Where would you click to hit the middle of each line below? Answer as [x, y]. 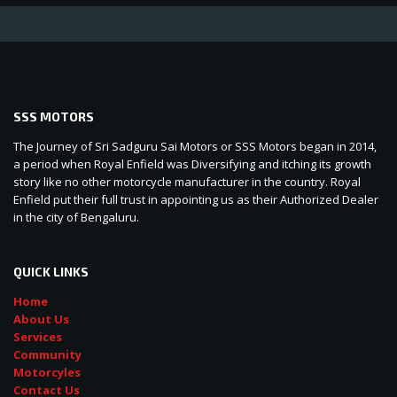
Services [38, 336]
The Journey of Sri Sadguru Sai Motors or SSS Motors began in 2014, [195, 146]
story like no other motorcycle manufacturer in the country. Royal [187, 181]
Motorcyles [47, 372]
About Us [41, 319]
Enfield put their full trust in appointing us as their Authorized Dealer [196, 199]
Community [47, 354]
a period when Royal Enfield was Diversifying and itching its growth [192, 163]
